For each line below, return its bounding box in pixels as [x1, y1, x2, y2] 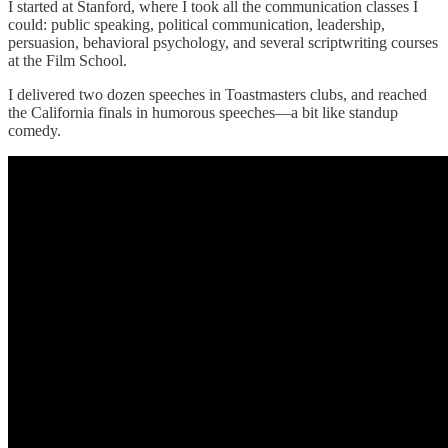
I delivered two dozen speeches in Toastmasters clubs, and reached [8, 86, 427, 104]
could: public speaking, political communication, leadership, [8, 16, 385, 34]
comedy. [8, 122, 61, 140]
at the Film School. [8, 52, 131, 70]
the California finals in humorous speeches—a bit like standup [8, 104, 398, 122]
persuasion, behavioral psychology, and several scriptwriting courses [8, 34, 438, 52]
